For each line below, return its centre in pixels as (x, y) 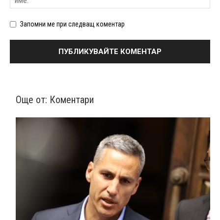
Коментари (72, 99)
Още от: (33, 99)
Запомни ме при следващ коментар (72, 24)
